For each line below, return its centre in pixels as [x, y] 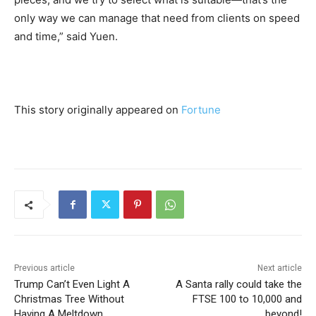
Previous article [44, 268]
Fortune [201, 110]
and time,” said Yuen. [66, 37]
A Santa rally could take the [238, 285]
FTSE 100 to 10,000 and [247, 299]
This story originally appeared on [98, 110]
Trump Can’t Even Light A [72, 285]
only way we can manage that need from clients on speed [157, 18]
